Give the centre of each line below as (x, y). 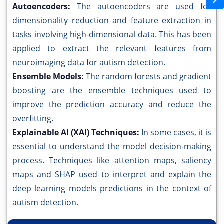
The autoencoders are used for (144, 7)
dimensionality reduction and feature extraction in (112, 21)
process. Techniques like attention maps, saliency (112, 161)
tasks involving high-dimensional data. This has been (112, 35)
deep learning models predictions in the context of (112, 189)
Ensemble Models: (49, 77)
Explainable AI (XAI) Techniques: (77, 133)
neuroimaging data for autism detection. (89, 63)
